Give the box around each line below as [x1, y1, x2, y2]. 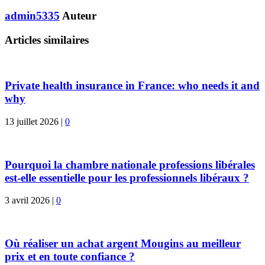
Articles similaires [5, 33, 89, 46]
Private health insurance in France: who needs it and [5, 79, 260, 92]
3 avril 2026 [5, 195, 50, 206]
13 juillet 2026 [5, 117, 59, 127]
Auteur [62, 9, 96, 22]
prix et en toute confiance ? [5, 250, 135, 263]
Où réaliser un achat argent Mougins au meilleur [5, 237, 241, 250]
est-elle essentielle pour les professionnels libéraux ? [5, 171, 249, 184]
